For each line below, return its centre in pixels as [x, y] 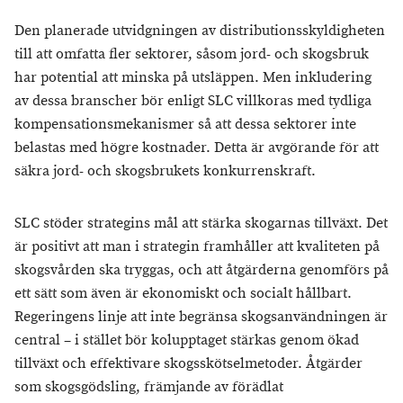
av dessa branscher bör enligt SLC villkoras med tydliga [193, 101]
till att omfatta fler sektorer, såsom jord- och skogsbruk [192, 54]
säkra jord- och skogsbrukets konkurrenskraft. [165, 171]
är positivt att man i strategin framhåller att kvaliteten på [197, 247]
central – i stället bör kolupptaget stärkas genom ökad [187, 340]
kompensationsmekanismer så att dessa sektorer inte [185, 125]
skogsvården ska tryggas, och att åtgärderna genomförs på [201, 270]
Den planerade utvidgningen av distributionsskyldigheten [200, 31]
